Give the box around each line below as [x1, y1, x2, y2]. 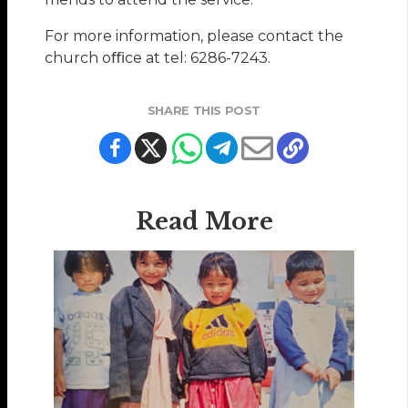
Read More [135, 207, 273, 237]
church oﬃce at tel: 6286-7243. [45, 49, 271, 67]
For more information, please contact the [45, 27, 344, 46]
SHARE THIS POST [147, 104, 261, 118]
